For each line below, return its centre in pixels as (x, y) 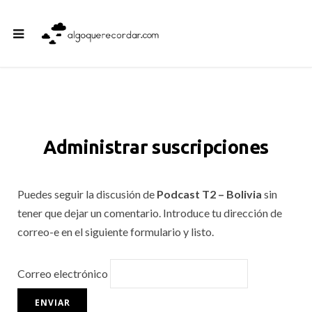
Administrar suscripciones (156, 147)
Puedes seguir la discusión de (87, 194)
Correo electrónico (63, 273)
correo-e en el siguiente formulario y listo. (116, 232)
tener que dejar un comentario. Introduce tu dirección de (150, 213)
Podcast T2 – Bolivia (209, 194)
